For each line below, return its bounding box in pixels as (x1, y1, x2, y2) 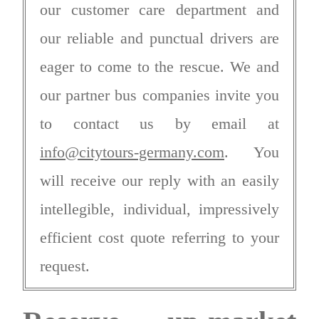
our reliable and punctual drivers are (40, 28, 279, 47)
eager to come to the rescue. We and (40, 57, 279, 75)
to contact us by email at (40, 114, 279, 132)
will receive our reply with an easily (40, 171, 279, 189)
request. (40, 256, 90, 275)
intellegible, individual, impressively (40, 199, 279, 218)
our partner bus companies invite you (40, 85, 279, 104)
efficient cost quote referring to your (40, 228, 279, 246)
